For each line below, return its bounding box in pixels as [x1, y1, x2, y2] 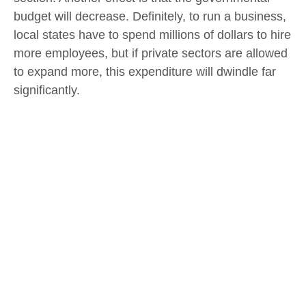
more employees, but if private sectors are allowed [14, 46, 288, 60]
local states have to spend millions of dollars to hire [14, 27, 291, 42]
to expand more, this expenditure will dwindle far [14, 64, 276, 79]
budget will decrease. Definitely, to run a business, [14, 9, 286, 23]
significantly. [14, 83, 80, 97]
